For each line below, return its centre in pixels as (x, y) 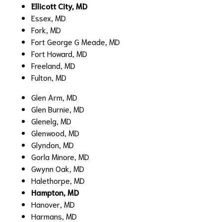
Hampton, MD (55, 192)
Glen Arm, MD (54, 97)
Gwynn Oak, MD (58, 168)
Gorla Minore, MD (60, 156)
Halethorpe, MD (58, 180)
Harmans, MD (54, 216)
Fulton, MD (49, 77)
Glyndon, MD (53, 144)
